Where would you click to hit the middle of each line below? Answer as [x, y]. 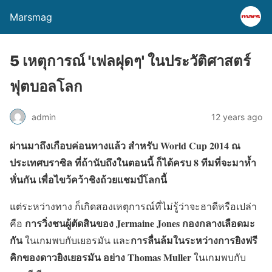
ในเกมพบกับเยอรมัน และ [76, 240]
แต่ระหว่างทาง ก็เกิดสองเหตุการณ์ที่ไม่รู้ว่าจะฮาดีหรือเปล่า [133, 206]
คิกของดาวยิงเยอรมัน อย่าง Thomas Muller [100, 257]
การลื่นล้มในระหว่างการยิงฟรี [194, 240]
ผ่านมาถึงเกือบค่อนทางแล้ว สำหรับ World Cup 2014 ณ [125, 145]
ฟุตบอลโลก [46, 87]
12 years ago [237, 117]
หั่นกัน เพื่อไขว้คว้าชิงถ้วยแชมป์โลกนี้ [88, 179]
